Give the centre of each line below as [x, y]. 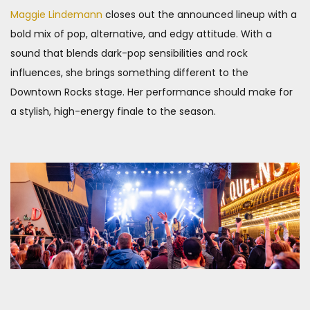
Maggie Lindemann [56, 15]
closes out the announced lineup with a [200, 15]
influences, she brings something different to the [129, 73]
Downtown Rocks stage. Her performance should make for [152, 92]
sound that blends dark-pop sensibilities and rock [129, 54]
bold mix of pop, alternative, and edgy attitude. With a [141, 34]
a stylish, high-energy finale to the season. [113, 112]
